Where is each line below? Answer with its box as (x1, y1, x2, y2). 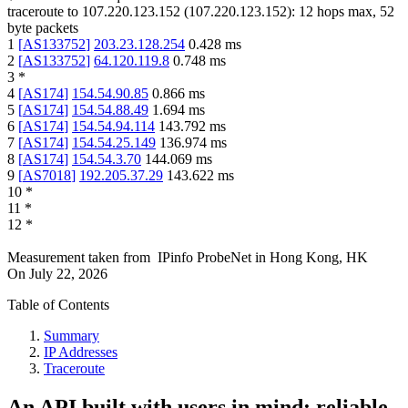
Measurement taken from (7, 250, 150, 266)
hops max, (313, 4, 380, 20)
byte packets (7, 20, 78, 36)
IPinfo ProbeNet (158, 250, 255, 266)
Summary (44, 328, 99, 344)
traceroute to (7, 4, 78, 20)
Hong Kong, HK (270, 250, 368, 266)
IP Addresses (44, 344, 117, 361)
